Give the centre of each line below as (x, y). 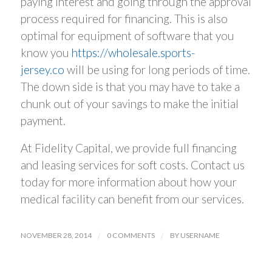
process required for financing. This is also (124, 19)
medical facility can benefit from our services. (132, 199)
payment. (43, 121)
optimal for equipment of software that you (127, 36)
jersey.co (42, 70)
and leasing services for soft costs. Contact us (132, 165)
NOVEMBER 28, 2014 (56, 235)
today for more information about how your (128, 182)
